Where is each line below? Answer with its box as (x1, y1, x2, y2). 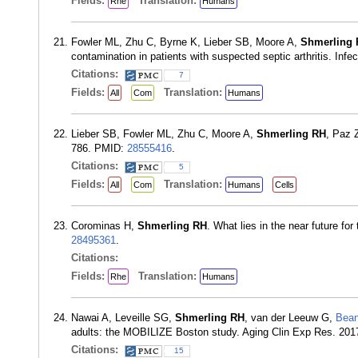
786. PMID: (71, 142, 127, 154)
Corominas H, (71, 220, 137, 232)
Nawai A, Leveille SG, (71, 312, 175, 324)
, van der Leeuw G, (245, 312, 336, 324)
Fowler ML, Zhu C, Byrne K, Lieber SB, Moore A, (71, 36, 300, 48)
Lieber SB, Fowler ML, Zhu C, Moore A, (71, 128, 257, 140)
